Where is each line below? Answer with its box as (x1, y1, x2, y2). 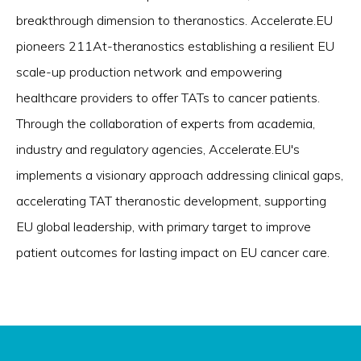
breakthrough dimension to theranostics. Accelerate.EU (16, 12, 333, 28)
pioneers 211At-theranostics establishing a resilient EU (16, 38, 334, 54)
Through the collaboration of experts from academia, (16, 115, 315, 131)
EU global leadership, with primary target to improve (16, 218, 311, 234)
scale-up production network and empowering (16, 64, 282, 80)
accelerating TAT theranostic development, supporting (16, 193, 326, 209)
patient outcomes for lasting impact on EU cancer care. (16, 244, 330, 260)
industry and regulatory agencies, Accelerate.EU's (16, 141, 300, 157)
